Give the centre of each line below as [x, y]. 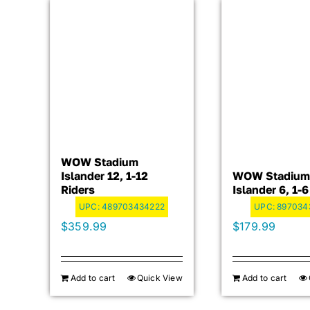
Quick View [159, 277]
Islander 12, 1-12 [104, 175]
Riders [77, 189]
